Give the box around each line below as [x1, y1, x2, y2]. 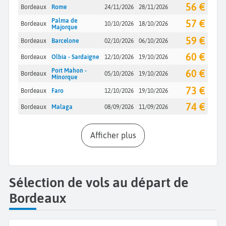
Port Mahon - [51, 67, 87, 74]
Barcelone [51, 37, 79, 44]
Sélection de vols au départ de [9, 175, 189, 191]
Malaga [51, 103, 73, 110]
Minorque [51, 73, 77, 80]
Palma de [51, 17, 77, 24]
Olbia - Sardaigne [51, 53, 99, 60]
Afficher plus [95, 131, 136, 140]
